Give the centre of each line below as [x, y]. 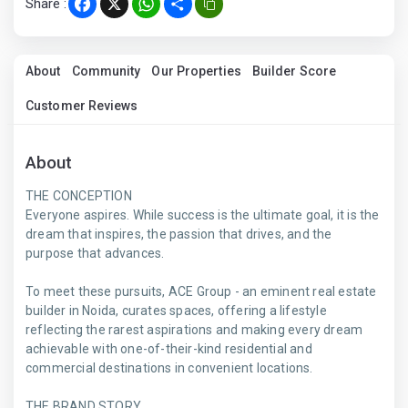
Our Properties [196, 71]
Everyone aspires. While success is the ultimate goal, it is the [203, 215]
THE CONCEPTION [79, 196]
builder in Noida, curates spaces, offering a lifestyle [176, 311]
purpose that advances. [95, 253]
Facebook [113, 10]
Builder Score [294, 71]
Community [106, 71]
